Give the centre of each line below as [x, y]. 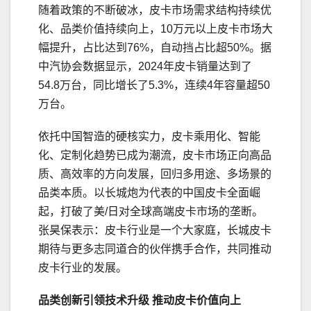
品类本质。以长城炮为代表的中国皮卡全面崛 [149, 193]
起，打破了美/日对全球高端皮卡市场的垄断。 [151, 212]
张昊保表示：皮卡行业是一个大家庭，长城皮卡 [155, 230]
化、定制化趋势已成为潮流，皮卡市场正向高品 [155, 155]
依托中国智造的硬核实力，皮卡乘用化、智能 [149, 137]
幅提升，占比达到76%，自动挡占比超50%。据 [155, 48]
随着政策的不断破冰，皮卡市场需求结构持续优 [155, 10]
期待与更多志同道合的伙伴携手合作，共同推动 [155, 249]
